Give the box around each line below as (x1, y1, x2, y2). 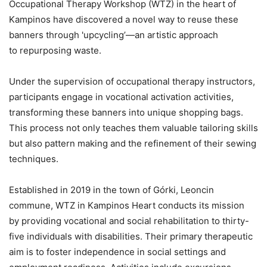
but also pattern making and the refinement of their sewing (9, 138, 256, 150)
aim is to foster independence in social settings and (9, 246, 226, 258)
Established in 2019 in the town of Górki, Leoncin (9, 184, 214, 196)
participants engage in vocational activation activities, (9, 91, 234, 103)
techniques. (9, 153, 58, 165)
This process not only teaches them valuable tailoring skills (9, 122, 258, 134)
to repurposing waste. (9, 45, 101, 57)
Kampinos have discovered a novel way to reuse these (9, 14, 238, 26)
